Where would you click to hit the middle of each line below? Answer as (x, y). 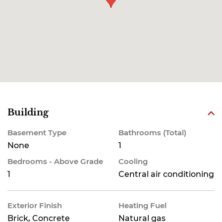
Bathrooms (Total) (152, 133)
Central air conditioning (166, 174)
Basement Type (37, 133)
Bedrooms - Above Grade (55, 161)
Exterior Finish (35, 205)
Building (28, 112)
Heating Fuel (142, 205)
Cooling (133, 161)
